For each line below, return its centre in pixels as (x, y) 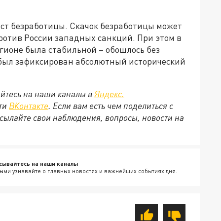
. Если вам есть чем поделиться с (111, 105)
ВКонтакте (29, 105)
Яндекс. (109, 93)
